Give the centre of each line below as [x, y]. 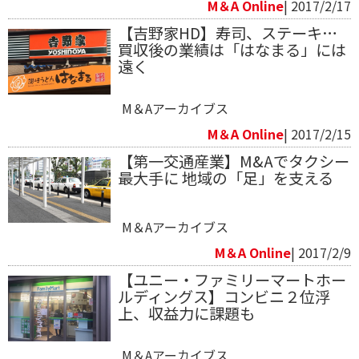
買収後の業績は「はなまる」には [232, 49]
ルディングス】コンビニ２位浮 [224, 296]
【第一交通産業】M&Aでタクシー [233, 161]
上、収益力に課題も [186, 313]
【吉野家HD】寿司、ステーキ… [227, 32]
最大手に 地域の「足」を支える [225, 177]
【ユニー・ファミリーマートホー [232, 279]
